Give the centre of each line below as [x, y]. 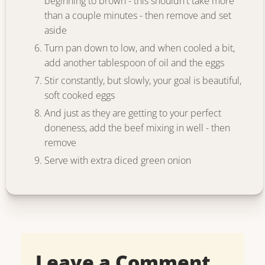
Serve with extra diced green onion [118, 160]
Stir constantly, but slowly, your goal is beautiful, [143, 80]
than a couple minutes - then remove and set [138, 15]
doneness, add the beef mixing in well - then [137, 128]
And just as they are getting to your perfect [133, 113]
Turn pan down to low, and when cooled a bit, [140, 48]
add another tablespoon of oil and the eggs [134, 63]
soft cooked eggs [80, 95]
